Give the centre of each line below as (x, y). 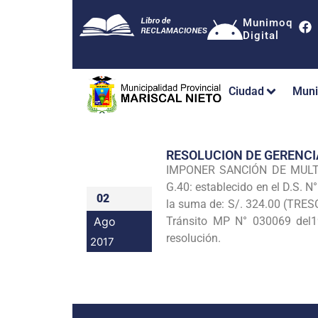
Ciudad (246, 92)
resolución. (193, 238)
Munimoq (268, 23)
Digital (261, 35)
